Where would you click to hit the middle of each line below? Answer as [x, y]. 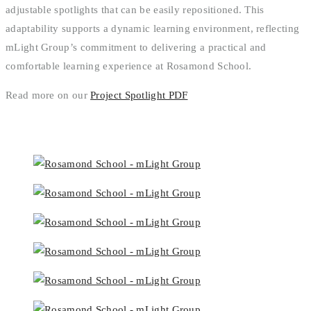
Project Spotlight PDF [139, 95]
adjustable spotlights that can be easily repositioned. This [135, 9]
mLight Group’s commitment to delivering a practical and [136, 47]
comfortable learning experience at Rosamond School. [129, 66]
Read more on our [48, 95]
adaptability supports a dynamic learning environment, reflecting [153, 28]
